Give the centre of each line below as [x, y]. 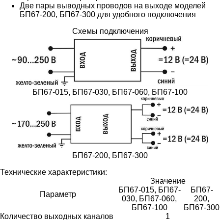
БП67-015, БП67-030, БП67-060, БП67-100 [110, 92]
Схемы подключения [110, 31]
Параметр [58, 194]
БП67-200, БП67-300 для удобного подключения [108, 14]
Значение [168, 181]
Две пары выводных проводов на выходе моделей [113, 5]
